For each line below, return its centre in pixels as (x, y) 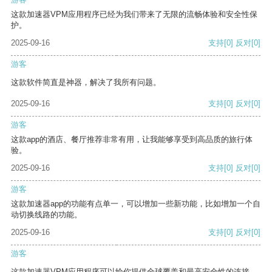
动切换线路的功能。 (46, 215)
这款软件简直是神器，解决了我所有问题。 (86, 83)
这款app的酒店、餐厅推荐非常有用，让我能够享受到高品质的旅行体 (132, 140)
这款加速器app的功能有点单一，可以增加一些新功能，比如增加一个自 (136, 204)
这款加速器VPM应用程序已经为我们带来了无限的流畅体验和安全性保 (134, 15)
